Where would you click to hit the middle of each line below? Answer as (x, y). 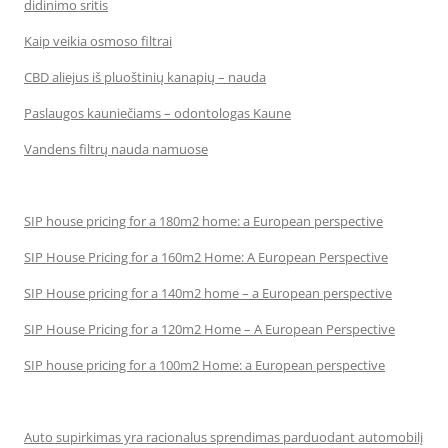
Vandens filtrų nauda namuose (116, 149)
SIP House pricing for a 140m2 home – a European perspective (208, 293)
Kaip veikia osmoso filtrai (98, 41)
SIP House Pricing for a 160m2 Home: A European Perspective (206, 257)
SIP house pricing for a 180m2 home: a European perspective (203, 221)
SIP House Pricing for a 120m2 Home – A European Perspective (209, 329)
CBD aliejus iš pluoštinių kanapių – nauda (145, 77)
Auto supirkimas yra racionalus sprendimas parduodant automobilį (223, 437)
